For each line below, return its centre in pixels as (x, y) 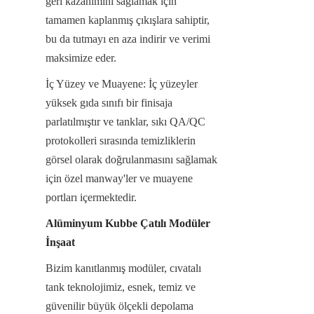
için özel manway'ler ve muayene (119, 178)
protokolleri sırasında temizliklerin (121, 140)
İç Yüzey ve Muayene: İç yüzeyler (122, 83)
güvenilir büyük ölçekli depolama (120, 306)
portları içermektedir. (91, 197)
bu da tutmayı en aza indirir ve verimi (128, 39)
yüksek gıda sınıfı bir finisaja (109, 102)
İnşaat (60, 242)
